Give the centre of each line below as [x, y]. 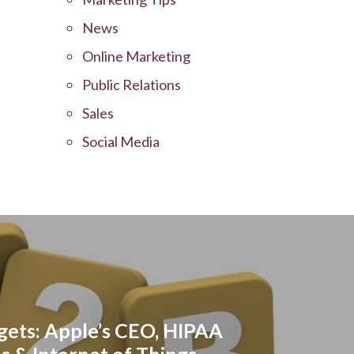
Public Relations [132, 84]
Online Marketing [137, 56]
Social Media [121, 141]
